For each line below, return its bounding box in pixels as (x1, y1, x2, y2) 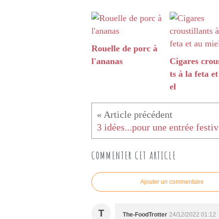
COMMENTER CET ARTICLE (91, 149, 176, 162)
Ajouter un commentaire (140, 178, 204, 186)
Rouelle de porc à (91, 44, 157, 54)
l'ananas (91, 56, 123, 66)
